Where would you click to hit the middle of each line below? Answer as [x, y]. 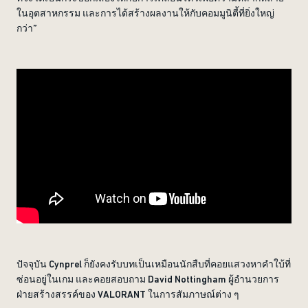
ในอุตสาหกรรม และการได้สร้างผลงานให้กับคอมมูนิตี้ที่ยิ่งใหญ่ [145, 13]
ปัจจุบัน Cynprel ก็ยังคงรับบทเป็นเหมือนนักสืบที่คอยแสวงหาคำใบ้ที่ [154, 264]
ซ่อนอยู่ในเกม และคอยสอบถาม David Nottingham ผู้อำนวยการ [148, 279]
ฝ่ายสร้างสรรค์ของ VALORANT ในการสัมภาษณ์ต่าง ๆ [128, 294]
